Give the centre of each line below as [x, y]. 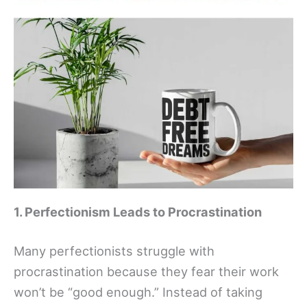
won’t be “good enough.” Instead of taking [138, 292]
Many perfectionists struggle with [114, 251]
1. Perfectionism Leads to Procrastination [138, 211]
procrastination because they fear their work [146, 272]
